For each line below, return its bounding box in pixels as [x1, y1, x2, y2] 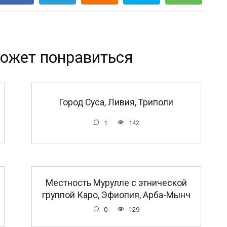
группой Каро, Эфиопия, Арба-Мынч [42, 190, 191, 200]
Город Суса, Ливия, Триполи [59, 97, 173, 107]
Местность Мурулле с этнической [45, 177, 187, 188]
